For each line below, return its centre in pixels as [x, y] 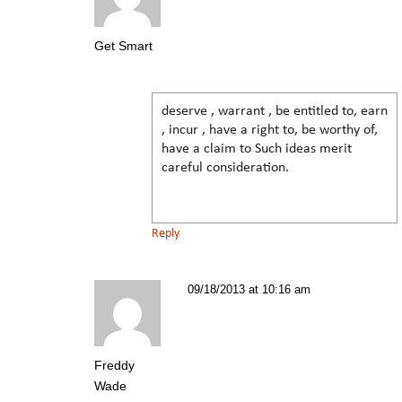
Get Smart [123, 45]
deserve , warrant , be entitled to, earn [275, 111]
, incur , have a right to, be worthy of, [270, 130]
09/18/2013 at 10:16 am [249, 289]
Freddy [114, 365]
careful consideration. [225, 167]
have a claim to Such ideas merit [257, 149]
